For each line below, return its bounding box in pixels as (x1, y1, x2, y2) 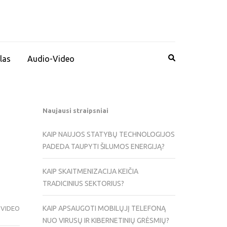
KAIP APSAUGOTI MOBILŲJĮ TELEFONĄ (42, 204, 166, 213)
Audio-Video (27, 54, 74, 63)
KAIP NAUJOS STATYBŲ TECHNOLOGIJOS (42, 130, 175, 139)
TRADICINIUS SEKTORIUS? (42, 179, 124, 188)
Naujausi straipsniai (42, 107, 108, 115)
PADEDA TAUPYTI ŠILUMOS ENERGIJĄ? (42, 142, 165, 151)
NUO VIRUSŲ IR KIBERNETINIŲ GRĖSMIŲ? (42, 216, 169, 225)
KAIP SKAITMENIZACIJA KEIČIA (42, 167, 138, 176)
